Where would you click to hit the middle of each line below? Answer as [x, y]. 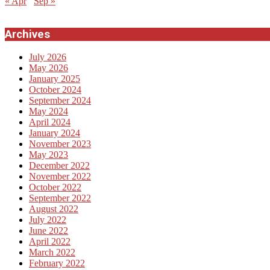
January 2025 [55, 79]
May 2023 [49, 155]
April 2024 [50, 122]
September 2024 [60, 101]
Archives [27, 34]
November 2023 [60, 144]
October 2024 [55, 90]
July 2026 [48, 57]
